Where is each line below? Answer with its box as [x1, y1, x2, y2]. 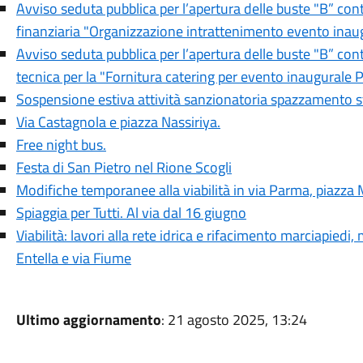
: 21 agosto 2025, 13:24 [160, 309, 307, 331]
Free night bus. [15, 134, 106, 156]
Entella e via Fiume [15, 247, 131, 269]
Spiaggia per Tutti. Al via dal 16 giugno [15, 202, 246, 224]
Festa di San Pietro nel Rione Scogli [15, 156, 232, 178]
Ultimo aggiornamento [15, 309, 161, 331]
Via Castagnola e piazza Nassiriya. [15, 111, 220, 133]
